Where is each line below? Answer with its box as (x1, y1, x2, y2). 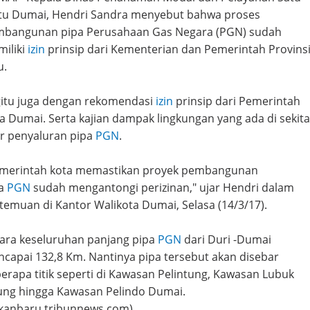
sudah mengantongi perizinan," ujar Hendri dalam (30, 180, 294, 196)
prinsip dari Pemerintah (173, 93, 300, 109)
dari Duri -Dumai (181, 232, 271, 248)
